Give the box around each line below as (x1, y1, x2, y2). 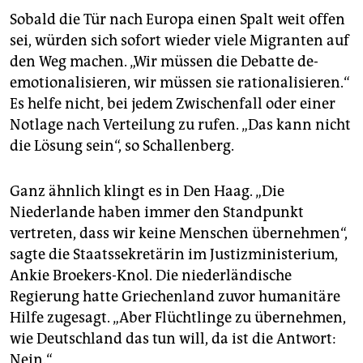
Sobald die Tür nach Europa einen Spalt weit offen (10, 10, 345, 28)
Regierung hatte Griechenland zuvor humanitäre (10, 287, 340, 305)
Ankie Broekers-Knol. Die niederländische (10, 266, 292, 284)
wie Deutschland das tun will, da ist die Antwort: (10, 329, 336, 348)
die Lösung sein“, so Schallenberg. (10, 136, 234, 155)
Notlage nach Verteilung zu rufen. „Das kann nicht (10, 115, 351, 134)
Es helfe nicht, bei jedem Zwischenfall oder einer (10, 94, 335, 113)
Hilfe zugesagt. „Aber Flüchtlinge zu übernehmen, (10, 308, 346, 327)
